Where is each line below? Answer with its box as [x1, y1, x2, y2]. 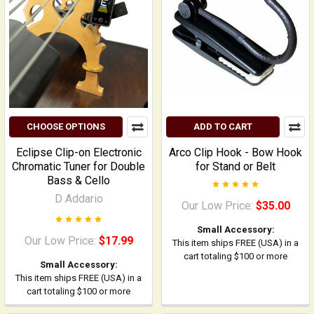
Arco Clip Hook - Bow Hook [169, 146, 302, 159]
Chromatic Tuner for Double [12, 160, 145, 173]
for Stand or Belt [196, 160, 275, 173]
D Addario [54, 192, 103, 205]
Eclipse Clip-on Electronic [15, 146, 142, 159]
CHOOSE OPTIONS [27, 121, 105, 132]
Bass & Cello [47, 174, 110, 187]
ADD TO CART [193, 121, 252, 132]
